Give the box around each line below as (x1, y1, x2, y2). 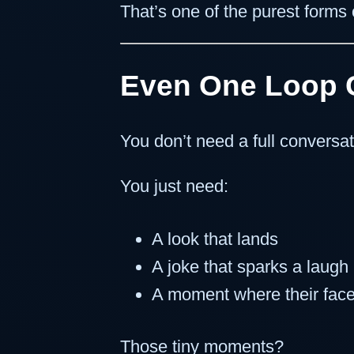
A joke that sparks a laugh (152, 256, 348, 277)
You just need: (120, 175, 228, 196)
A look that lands (152, 228, 278, 249)
